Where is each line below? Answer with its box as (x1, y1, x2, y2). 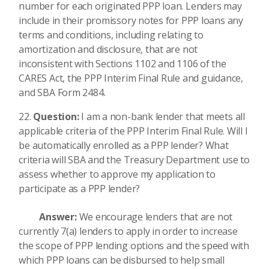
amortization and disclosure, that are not (19, 43, 198, 56)
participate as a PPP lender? (19, 182, 141, 195)
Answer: (19, 210, 79, 223)
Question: (33, 110, 82, 123)
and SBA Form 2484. (19, 86, 106, 99)
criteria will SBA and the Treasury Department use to (19, 153, 250, 166)
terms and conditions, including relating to (19, 28, 204, 41)
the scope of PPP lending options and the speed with (19, 238, 249, 252)
